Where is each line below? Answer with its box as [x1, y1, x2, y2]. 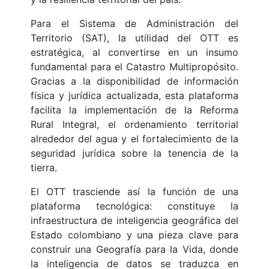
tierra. [31, 162, 57, 174]
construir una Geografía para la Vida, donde [31, 243, 238, 256]
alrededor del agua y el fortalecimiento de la [31, 133, 238, 145]
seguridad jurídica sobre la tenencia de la [31, 147, 238, 160]
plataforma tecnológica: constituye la [31, 200, 238, 213]
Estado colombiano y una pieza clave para [31, 229, 238, 241]
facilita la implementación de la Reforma [31, 104, 238, 116]
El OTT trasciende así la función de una [31, 186, 238, 198]
